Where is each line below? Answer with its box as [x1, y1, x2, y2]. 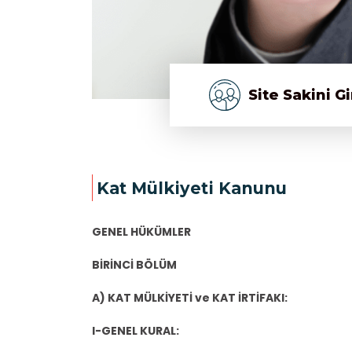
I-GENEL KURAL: [92, 323, 179, 339]
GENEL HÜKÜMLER [92, 224, 191, 240]
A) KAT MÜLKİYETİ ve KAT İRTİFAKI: [92, 290, 288, 306]
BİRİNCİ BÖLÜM [92, 257, 177, 273]
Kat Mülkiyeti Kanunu [97, 178, 287, 198]
